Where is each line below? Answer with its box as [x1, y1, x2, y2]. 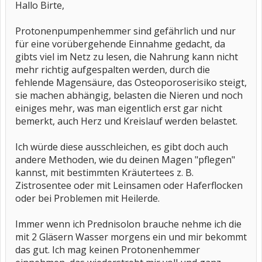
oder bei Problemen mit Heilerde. [15, 192, 160, 205]
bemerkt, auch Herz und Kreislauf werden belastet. [15, 115, 237, 127]
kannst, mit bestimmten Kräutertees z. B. [15, 166, 194, 179]
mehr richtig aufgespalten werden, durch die [15, 63, 210, 76]
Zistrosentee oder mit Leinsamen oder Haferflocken [15, 179, 243, 192]
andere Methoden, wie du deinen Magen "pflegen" [15, 153, 235, 166]
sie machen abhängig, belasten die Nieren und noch [15, 89, 243, 102]
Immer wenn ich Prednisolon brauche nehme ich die [15, 218, 242, 230]
